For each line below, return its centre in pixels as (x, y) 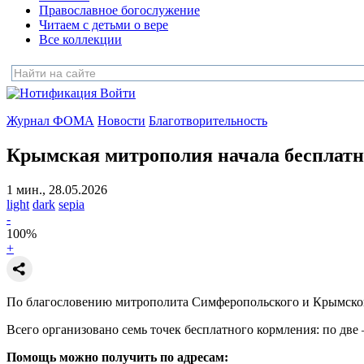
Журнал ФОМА (50, 121)
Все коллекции (80, 39)
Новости (121, 121)
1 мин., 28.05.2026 (57, 189)
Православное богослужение (119, 10)
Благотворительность (208, 121)
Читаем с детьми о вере (104, 25)
